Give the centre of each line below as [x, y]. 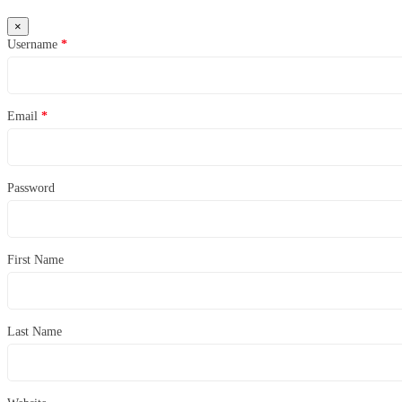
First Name [35, 259]
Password [31, 188]
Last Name [35, 331]
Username [34, 44]
